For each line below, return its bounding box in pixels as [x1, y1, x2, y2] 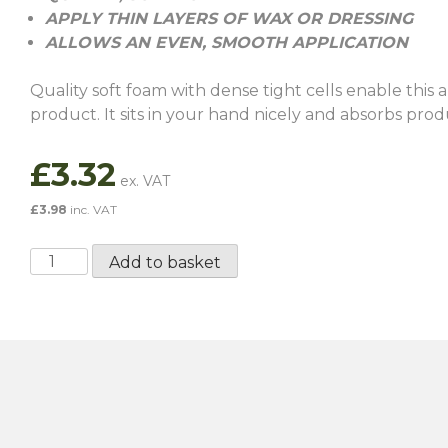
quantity [29, 321, 97, 340]
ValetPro [29, 249, 99, 268]
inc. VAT [67, 202, 117, 217]
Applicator [29, 297, 112, 316]
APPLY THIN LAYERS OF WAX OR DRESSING [45, 9, 413, 28]
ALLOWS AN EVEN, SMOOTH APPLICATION [45, 33, 408, 52]
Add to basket [109, 252, 222, 272]
